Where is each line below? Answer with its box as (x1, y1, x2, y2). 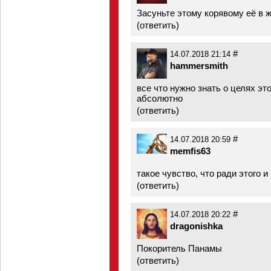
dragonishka (170, 221, 223, 231)
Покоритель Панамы (137, 243, 222, 253)
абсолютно (137, 93, 183, 103)
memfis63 (170, 146, 211, 156)
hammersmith (170, 60, 228, 71)
